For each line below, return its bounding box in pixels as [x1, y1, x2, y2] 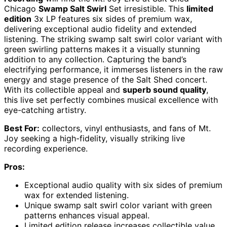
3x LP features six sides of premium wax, [31, 13, 192, 24]
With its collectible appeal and [4, 84, 123, 95]
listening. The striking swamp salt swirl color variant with [4, 33, 222, 44]
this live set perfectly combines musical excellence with [4, 94, 218, 105]
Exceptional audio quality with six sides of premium [24, 179, 222, 190]
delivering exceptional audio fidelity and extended [4, 23, 197, 34]
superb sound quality [123, 84, 206, 95]
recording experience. [4, 143, 88, 154]
